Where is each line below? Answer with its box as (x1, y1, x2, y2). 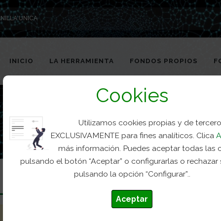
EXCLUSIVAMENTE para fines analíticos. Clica (50, 130, 217, 140)
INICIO (9, 57, 34, 65)
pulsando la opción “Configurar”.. (74, 169, 190, 179)
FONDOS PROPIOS (130, 57, 198, 65)
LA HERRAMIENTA (49, 57, 114, 65)
